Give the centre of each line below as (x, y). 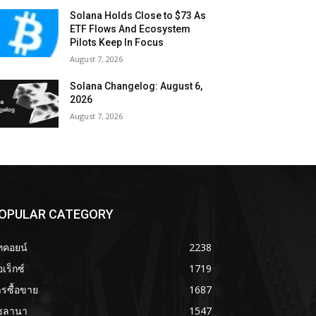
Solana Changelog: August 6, (136, 86)
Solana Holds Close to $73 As (138, 15)
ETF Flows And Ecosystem (130, 29)
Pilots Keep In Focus (117, 42)
